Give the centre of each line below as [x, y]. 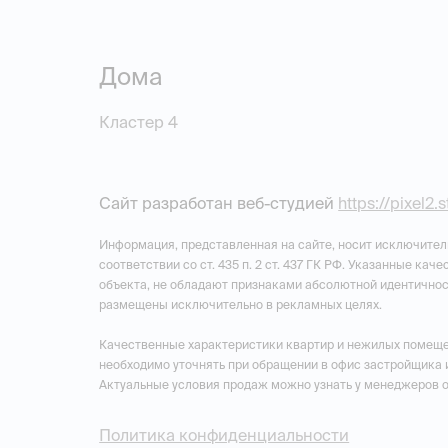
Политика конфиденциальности [224, 435]
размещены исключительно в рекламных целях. [241, 305]
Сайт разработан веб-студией [219, 203]
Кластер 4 [139, 122]
